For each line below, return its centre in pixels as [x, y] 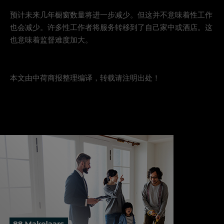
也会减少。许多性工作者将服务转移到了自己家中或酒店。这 [111, 28]
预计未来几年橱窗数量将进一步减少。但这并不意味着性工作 [111, 15]
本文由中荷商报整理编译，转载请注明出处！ [85, 78]
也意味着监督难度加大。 [51, 40]
